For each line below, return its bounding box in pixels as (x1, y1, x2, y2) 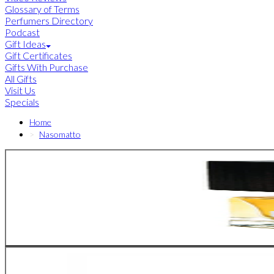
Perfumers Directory (5, 15, 93, 27)
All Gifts (5, 73, 37, 85)
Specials (5, 96, 39, 108)
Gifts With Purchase (5, 61, 88, 73)
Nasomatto (39, 129, 81, 140)
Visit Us (5, 84, 35, 97)
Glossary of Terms (5, 3, 80, 15)
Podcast (5, 26, 40, 39)
